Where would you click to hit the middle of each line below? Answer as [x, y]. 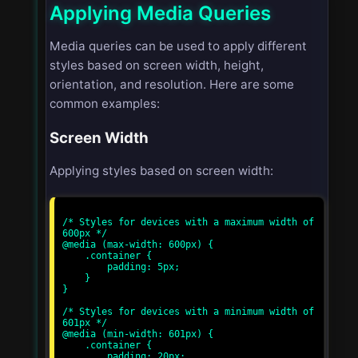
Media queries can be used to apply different [178, 46]
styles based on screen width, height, [157, 65]
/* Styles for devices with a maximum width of [188, 223]
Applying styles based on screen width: [161, 171]
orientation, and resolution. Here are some [172, 84]
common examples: [105, 103]
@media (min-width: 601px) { [138, 334]
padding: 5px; [85, 267]
